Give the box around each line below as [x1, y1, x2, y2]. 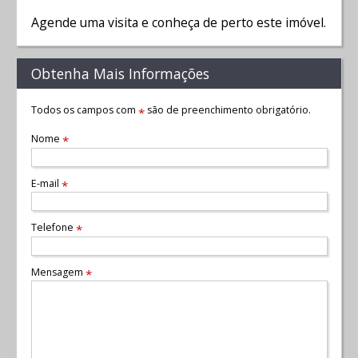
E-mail [30, 176, 62, 190]
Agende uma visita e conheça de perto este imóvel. [30, 13, 326, 31]
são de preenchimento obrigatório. [144, 102, 311, 117]
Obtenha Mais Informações [30, 64, 209, 84]
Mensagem [30, 265, 86, 279]
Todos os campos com [30, 102, 138, 117]
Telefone [30, 221, 76, 235]
